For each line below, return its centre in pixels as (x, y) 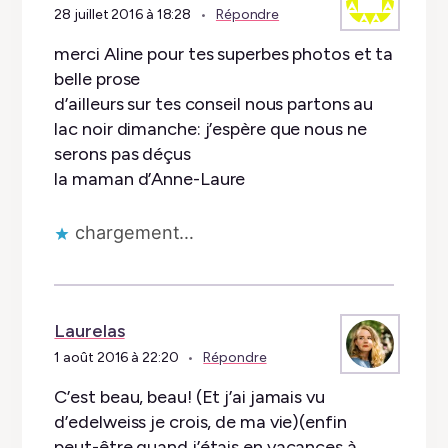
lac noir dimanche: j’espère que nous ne (210, 129)
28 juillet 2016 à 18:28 (123, 15)
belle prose (97, 79)
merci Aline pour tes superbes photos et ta (224, 54)
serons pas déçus (122, 154)
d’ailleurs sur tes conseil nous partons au (214, 104)
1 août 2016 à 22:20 (116, 357)
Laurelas (89, 330)
